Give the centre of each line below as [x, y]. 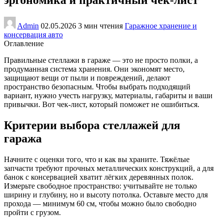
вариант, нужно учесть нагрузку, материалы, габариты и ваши [108, 95]
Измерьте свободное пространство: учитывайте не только [100, 186]
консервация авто [33, 34]
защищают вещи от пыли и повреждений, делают [87, 78]
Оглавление [24, 43]
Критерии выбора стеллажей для [92, 125]
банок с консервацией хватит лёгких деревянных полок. [99, 177]
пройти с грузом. [32, 212]
